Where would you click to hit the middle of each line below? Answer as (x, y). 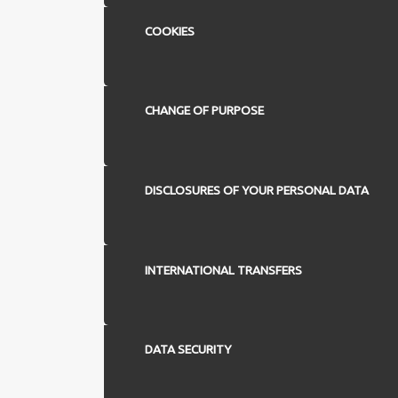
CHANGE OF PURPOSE (204, 111)
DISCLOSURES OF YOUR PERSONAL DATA (256, 190)
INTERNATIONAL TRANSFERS (223, 270)
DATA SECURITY (188, 350)
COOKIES (169, 31)
